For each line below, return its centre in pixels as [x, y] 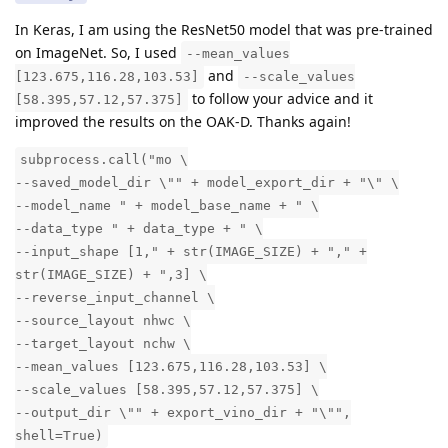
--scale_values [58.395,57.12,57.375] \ [167, 389]
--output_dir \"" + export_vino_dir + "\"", [183, 412]
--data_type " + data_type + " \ [139, 228]
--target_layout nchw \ [103, 343]
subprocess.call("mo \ [104, 159]
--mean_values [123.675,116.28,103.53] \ [171, 366]
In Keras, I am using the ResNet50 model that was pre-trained [224, 29]
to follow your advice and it [280, 98]
